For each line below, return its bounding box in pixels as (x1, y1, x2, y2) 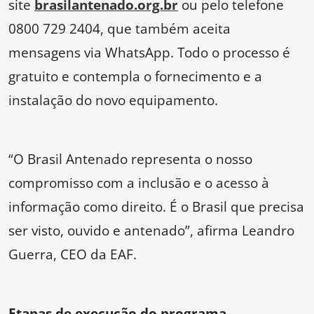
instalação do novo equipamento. (8, 90, 218, 110)
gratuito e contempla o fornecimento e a (8, 67, 262, 86)
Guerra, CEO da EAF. (8, 245, 137, 264)
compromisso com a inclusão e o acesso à (8, 173, 269, 193)
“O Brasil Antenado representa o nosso (8, 149, 252, 169)
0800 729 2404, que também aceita (8, 19, 231, 39)
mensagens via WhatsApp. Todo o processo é (8, 43, 290, 62)
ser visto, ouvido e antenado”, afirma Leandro (8, 221, 294, 240)
